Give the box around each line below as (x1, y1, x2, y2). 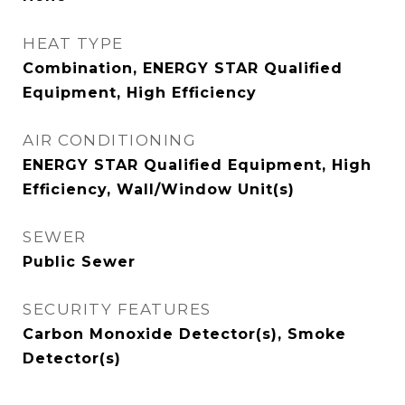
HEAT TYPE (23, 34, 124, 52)
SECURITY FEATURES (23, 300, 212, 318)
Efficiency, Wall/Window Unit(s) (23, 181, 295, 198)
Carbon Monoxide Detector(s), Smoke (23, 325, 346, 343)
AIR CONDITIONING (23, 131, 196, 149)
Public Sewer (23, 253, 136, 270)
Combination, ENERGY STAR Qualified (23, 60, 343, 77)
